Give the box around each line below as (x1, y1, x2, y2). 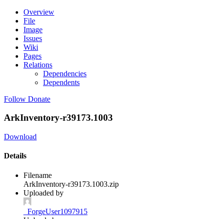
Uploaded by (23, 188, 64, 197)
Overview (23, 7, 54, 16)
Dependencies (43, 69, 87, 78)
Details (4, 152, 26, 160)
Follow (4, 94, 26, 103)
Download (4, 132, 37, 141)
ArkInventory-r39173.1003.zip (23, 179, 119, 188)
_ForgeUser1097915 (23, 207, 88, 216)
